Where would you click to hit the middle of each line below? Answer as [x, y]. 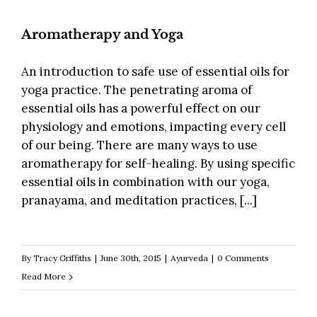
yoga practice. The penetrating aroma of [137, 90]
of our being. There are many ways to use [139, 145]
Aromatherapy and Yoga [102, 35]
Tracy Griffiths [62, 258]
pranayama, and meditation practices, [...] [139, 201]
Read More [44, 277]
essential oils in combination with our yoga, [145, 182]
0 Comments [243, 258]
